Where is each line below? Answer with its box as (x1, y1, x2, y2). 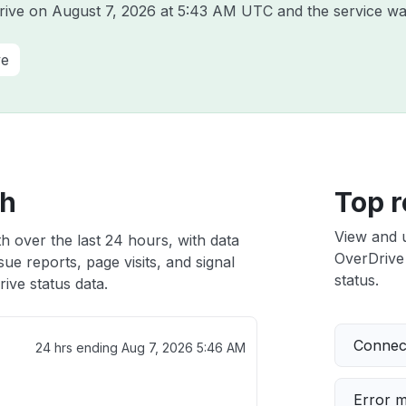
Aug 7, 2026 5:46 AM (121, 340, 246, 355)
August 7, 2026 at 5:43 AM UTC (52, 2, 273, 20)
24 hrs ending (34, 340, 121, 355)
